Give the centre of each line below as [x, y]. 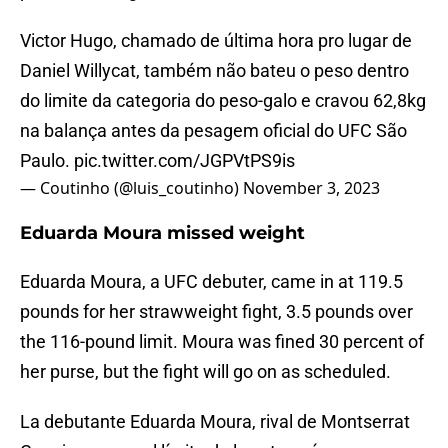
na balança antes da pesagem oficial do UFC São [213, 131]
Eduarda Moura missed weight [162, 233]
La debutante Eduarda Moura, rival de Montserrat [215, 422]
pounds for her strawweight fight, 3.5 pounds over [216, 312]
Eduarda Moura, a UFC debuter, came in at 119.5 [211, 282]
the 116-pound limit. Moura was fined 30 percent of [222, 342]
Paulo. [47, 161]
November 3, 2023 [311, 188]
